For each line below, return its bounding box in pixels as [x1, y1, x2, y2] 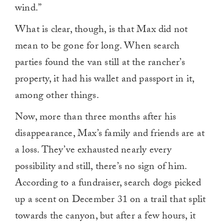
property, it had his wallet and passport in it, [15, 71, 194, 89]
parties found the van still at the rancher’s [15, 55, 185, 72]
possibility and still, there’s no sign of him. [15, 159, 187, 176]
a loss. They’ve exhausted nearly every [15, 142, 172, 160]
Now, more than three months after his [15, 109, 176, 127]
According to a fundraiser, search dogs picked [15, 175, 201, 193]
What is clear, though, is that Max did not [15, 22, 188, 39]
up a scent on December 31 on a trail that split [15, 192, 206, 209]
